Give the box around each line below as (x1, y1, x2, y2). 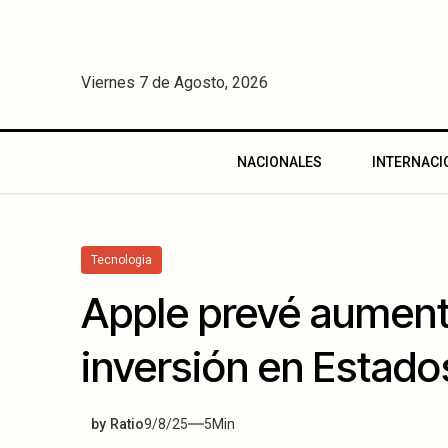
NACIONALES (237, 153, 322, 170)
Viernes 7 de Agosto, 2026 (81, 72, 268, 92)
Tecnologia (91, 252, 152, 267)
